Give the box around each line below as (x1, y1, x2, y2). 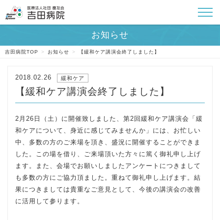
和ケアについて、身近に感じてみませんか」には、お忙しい (15, 127, 201, 134)
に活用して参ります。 (15, 197, 84, 205)
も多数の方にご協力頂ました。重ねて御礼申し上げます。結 (15, 174, 201, 181)
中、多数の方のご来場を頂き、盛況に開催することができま (15, 138, 201, 146)
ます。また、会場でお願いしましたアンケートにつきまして (15, 162, 201, 169)
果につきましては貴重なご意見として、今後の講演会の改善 (15, 186, 201, 193)
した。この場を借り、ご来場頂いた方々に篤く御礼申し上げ (15, 150, 201, 158)
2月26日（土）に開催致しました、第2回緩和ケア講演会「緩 (15, 115, 203, 122)
